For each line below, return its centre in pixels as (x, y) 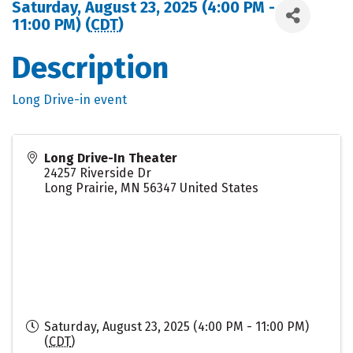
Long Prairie (79, 188)
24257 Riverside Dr (98, 173)
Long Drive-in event (69, 100)
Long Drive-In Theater (111, 158)
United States (219, 188)
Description (90, 68)
